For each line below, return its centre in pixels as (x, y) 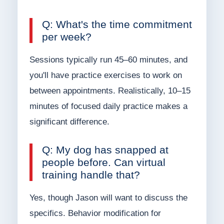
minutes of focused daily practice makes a (108, 106)
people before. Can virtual (103, 162)
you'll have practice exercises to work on (105, 75)
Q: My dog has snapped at (105, 150)
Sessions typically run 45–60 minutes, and (108, 60)
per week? (66, 37)
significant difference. (69, 122)
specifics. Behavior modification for (95, 213)
